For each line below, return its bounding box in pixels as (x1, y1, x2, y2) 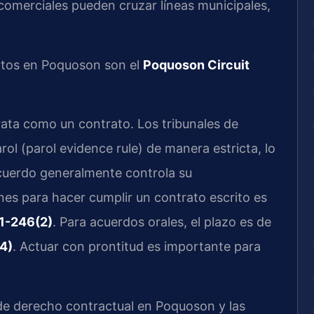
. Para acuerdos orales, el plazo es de (53, 214, 271, 230)
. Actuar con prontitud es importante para (13, 239, 261, 254)
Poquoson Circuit (143, 57, 250, 72)
